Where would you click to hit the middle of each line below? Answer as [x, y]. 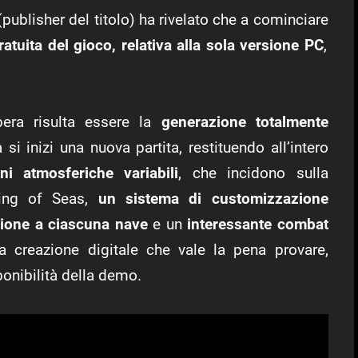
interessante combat [258, 224]
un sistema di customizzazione [208, 198]
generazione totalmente [240, 121]
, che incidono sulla [253, 173]
